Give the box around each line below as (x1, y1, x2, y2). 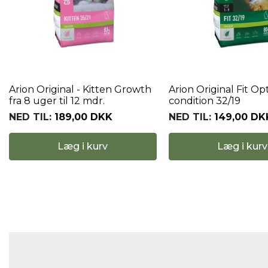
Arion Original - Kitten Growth (9, 83, 151, 95)
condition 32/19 (168, 95, 240, 106)
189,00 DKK (54, 111, 112, 123)
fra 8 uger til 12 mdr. (9, 95, 105, 106)
